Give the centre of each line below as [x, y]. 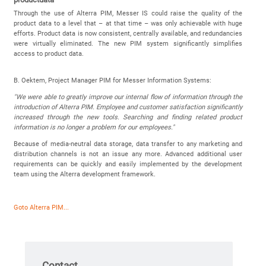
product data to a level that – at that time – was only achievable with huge [128, 23]
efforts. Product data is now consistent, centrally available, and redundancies [128, 33]
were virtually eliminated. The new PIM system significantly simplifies [128, 43]
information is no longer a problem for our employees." [96, 127]
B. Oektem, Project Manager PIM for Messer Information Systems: [112, 80]
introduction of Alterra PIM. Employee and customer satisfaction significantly [128, 107]
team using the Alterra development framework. [84, 175]
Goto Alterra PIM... [41, 208]
